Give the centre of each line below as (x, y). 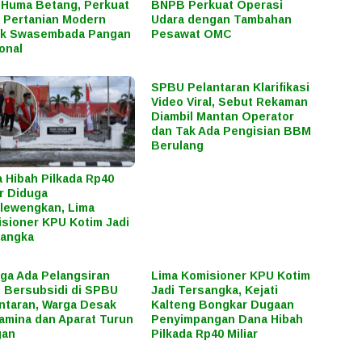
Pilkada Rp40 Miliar (205, 333)
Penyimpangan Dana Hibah (227, 319)
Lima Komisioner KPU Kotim (231, 275)
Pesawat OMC (192, 34)
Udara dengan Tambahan (222, 20)
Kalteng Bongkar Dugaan (223, 304)
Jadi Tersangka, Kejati (215, 290)
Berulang (178, 146)
